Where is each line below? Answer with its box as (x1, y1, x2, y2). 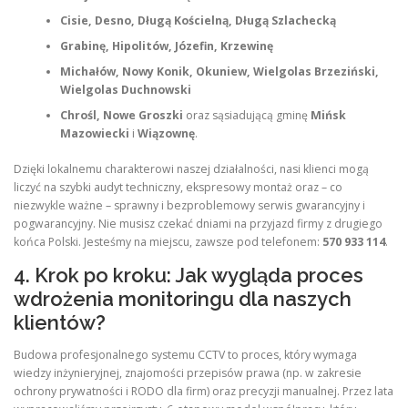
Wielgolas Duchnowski (59, 82, 191, 98)
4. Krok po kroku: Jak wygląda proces (14, 262, 363, 287)
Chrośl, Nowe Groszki (59, 107, 183, 124)
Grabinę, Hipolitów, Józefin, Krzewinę (59, 38, 273, 55)
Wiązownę (137, 126, 195, 142)
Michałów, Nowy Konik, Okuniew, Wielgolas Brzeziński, (59, 64, 379, 80)
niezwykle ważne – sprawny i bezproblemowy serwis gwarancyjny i (14, 197, 365, 213)
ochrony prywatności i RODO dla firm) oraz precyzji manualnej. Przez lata (14, 382, 393, 399)
